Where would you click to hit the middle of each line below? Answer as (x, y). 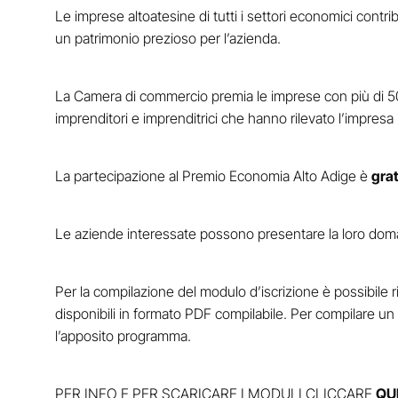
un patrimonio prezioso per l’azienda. (167, 39)
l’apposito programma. (123, 336)
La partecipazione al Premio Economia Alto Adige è (213, 176)
